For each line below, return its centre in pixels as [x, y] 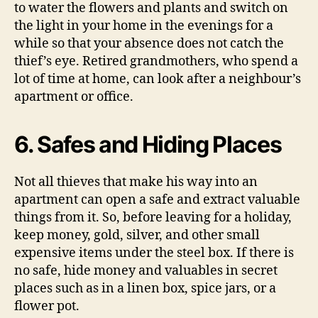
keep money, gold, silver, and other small [137, 236]
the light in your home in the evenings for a [144, 26]
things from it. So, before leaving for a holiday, [153, 218]
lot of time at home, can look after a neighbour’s [158, 79]
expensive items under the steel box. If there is [154, 253]
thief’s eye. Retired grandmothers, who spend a [156, 62]
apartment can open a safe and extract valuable [157, 200]
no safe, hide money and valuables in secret [146, 271]
